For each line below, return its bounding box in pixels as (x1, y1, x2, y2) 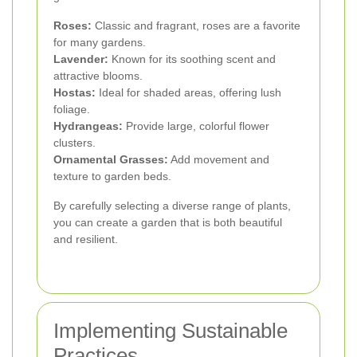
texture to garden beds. (53, 170, 171, 183)
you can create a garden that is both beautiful (53, 216, 282, 229)
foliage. (53, 103, 90, 116)
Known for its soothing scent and (108, 53, 276, 66)
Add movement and (168, 153, 269, 167)
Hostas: (53, 86, 96, 100)
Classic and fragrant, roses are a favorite (92, 19, 300, 33)
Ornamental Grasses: (53, 153, 168, 167)
